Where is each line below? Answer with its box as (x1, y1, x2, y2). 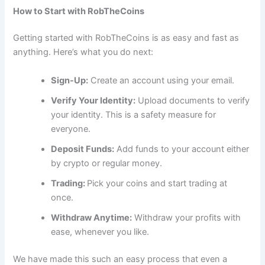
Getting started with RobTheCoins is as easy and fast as (13, 33, 240, 44)
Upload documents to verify (135, 95, 250, 106)
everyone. (51, 123, 93, 134)
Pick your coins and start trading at (87, 177, 228, 189)
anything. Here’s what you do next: (13, 47, 154, 58)
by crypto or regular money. (51, 157, 163, 169)
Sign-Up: (51, 75, 89, 86)
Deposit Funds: (51, 143, 115, 154)
